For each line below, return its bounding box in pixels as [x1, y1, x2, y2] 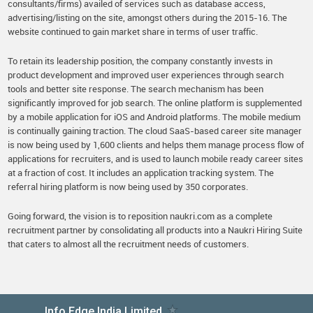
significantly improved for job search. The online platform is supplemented [8, 96, 303, 109]
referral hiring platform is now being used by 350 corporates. [8, 180, 249, 193]
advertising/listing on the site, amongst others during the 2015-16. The [8, 11, 288, 24]
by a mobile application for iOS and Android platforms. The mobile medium [8, 110, 301, 123]
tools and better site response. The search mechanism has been [8, 82, 264, 95]
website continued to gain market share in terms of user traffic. [8, 25, 259, 38]
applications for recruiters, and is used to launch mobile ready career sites [8, 152, 304, 165]
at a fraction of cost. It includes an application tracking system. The [8, 166, 275, 179]
